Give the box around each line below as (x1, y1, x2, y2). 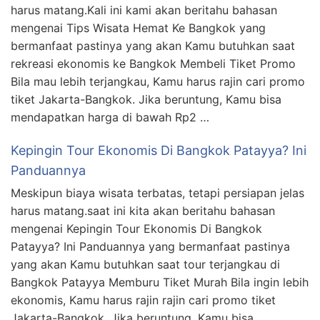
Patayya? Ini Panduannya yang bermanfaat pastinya (11, 239, 290, 254)
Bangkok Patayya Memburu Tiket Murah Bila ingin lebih (11, 275, 309, 290)
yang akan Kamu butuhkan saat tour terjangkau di (11, 257, 280, 272)
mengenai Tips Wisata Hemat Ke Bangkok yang (11, 21, 266, 36)
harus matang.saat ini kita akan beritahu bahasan (11, 204, 275, 219)
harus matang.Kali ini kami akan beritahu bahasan (11, 3, 277, 18)
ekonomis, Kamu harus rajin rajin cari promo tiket (11, 293, 276, 308)
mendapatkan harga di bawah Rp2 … (11, 110, 209, 125)
